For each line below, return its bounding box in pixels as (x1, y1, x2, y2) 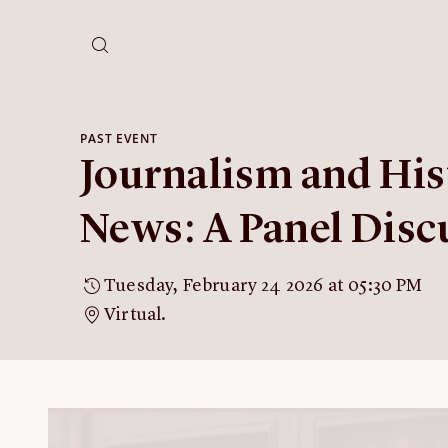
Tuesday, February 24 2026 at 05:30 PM (104, 277, 423, 295)
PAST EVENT (80, 130, 158, 147)
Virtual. (104, 306, 167, 324)
